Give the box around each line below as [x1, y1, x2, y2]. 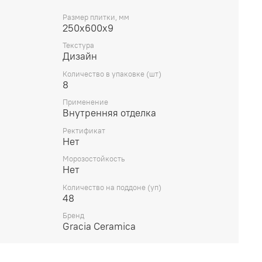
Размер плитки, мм [63, 12, 129, 22]
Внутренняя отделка [63, 106, 156, 120]
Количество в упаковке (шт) [63, 68, 161, 79]
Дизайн [63, 50, 97, 63]
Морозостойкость [63, 154, 125, 164]
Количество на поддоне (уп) [63, 182, 161, 192]
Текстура [63, 40, 94, 51]
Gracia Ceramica [63, 220, 136, 233]
